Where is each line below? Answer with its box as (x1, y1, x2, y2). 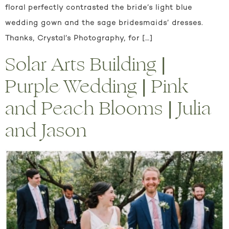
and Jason (5, 117, 87, 145)
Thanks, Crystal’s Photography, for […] (5, 34, 153, 42)
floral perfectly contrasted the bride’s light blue (5, 4, 192, 12)
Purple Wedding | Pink (5, 73, 189, 101)
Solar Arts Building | (5, 51, 166, 79)
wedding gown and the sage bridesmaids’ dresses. (5, 19, 203, 27)
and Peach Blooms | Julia (5, 95, 211, 123)
